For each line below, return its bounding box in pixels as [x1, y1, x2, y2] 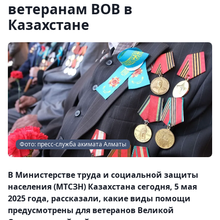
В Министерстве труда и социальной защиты [8, 169, 198, 180]
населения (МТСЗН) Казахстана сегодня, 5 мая [8, 181, 197, 192]
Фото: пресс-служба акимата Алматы [20, 140, 126, 148]
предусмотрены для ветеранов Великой [8, 205, 174, 216]
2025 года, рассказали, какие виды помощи [8, 193, 191, 204]
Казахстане [8, 15, 89, 34]
